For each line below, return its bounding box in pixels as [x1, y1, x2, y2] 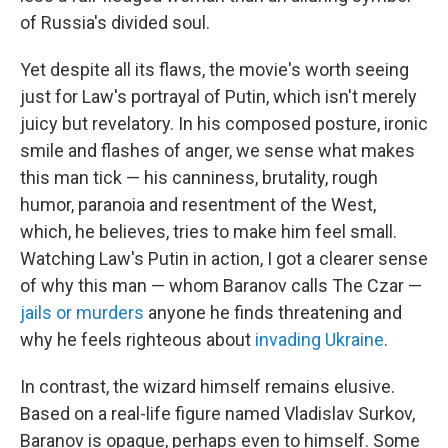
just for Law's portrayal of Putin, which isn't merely [20, 86, 417, 108]
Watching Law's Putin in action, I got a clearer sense [20, 248, 428, 270]
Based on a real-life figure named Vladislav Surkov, [20, 403, 415, 425]
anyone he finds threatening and [144, 302, 402, 324]
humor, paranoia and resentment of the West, [20, 194, 376, 216]
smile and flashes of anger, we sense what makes [20, 140, 415, 162]
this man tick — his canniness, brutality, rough [20, 167, 378, 189]
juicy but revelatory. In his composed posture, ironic [20, 113, 428, 135]
